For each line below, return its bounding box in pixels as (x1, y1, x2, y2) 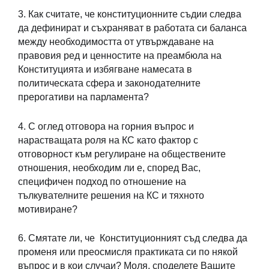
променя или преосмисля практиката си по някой (18, 247, 238, 258)
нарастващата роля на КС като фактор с (18, 134, 198, 145)
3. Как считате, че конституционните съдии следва (18, 9, 241, 20)
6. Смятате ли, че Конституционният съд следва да (18, 233, 247, 244)
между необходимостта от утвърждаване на (18, 37, 214, 47)
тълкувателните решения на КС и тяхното (18, 190, 204, 201)
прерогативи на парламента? (18, 92, 149, 103)
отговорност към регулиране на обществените (18, 148, 226, 159)
